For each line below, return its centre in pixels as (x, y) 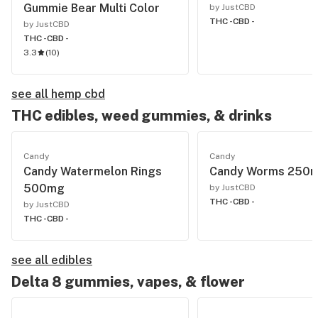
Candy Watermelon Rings (93, 171)
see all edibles (52, 260)
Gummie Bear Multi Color (92, 8)
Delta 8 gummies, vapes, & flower (128, 282)
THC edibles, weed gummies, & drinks (142, 116)
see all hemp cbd (58, 94)
